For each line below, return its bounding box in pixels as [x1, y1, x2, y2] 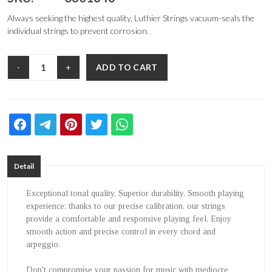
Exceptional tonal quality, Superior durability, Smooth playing [26, 189, 244, 199]
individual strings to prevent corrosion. [7, 25, 149, 36]
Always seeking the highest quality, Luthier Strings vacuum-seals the [7, 13, 254, 24]
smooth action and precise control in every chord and [26, 227, 216, 237]
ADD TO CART [96, 62, 158, 73]
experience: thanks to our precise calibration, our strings [26, 202, 225, 211]
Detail [14, 161, 34, 171]
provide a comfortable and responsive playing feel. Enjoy [26, 214, 231, 224]
